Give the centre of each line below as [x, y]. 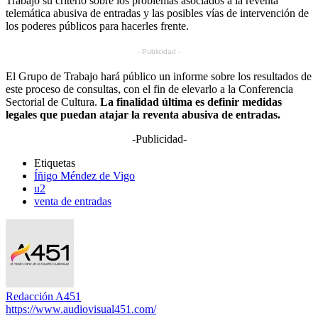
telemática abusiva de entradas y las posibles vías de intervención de [157, 13]
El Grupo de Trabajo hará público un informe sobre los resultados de [159, 76]
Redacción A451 [43, 296]
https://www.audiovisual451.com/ [81, 309]
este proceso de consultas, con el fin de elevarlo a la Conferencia [149, 89]
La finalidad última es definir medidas [191, 102]
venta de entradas [73, 201]
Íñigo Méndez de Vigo [84, 175]
